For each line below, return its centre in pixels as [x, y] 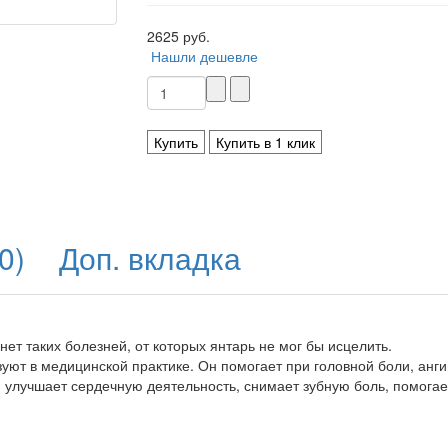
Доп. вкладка [150, 257]
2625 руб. [178, 36]
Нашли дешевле [204, 56]
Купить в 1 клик [265, 142]
